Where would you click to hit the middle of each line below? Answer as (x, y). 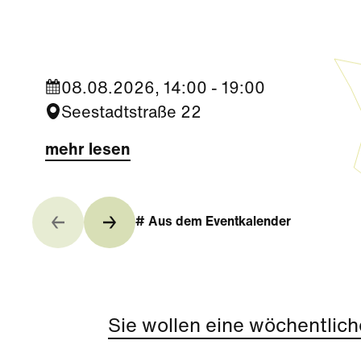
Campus (82, 24)
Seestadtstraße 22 (131, 114)
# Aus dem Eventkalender (213, 222)
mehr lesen (88, 151)
